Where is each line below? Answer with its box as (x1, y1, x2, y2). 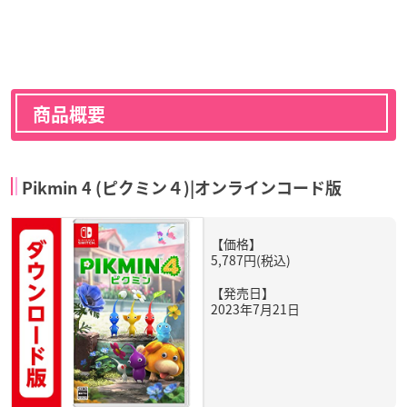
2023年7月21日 (211, 299, 300, 318)
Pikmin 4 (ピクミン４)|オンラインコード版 (22, 179, 342, 196)
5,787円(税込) (211, 250, 291, 269)
